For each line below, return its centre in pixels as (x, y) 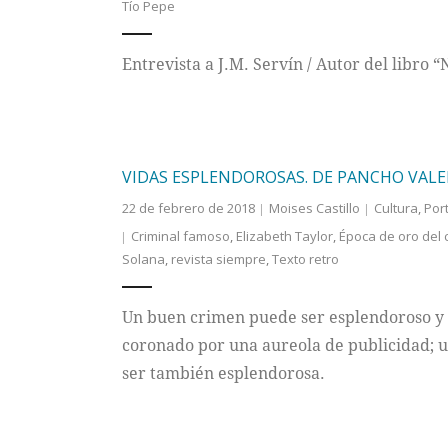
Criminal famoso (180, 236)
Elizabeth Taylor (284, 236)
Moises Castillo (314, 208)
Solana (143, 259)
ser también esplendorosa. (223, 373)
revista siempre (218, 259)
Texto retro (305, 259)
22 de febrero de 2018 (188, 208)
